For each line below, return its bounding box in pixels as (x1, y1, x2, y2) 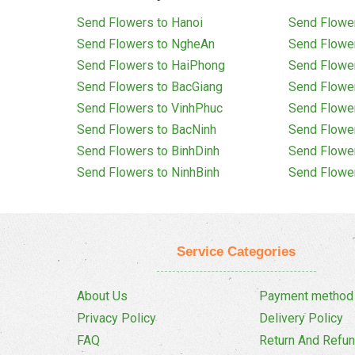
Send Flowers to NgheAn (77, 36, 215, 52)
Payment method (259, 288, 353, 304)
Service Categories (177, 243, 296, 260)
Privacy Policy (77, 311, 156, 326)
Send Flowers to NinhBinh (77, 165, 219, 181)
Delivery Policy (259, 311, 343, 326)
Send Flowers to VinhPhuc (77, 101, 223, 116)
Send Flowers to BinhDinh (77, 143, 219, 159)
